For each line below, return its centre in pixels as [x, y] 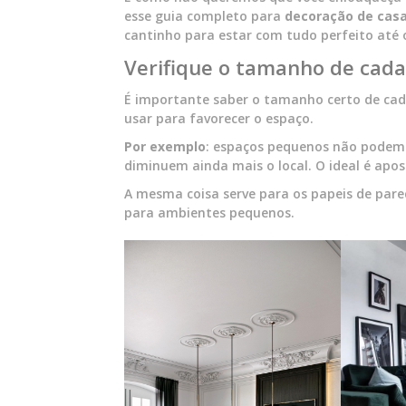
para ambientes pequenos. [209, 213]
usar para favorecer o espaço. [219, 118]
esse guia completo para [204, 16]
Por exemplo [165, 146]
